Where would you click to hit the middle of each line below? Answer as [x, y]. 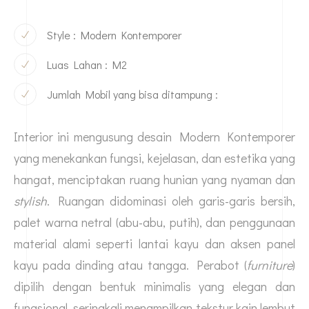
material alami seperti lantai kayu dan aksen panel [154, 244]
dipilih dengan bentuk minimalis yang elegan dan [154, 287]
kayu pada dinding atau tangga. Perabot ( [130, 265]
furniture [270, 265]
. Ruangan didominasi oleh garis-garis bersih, [171, 201]
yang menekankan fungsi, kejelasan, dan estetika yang [154, 158]
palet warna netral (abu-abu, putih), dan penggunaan [154, 222]
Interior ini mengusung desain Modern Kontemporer [154, 137]
